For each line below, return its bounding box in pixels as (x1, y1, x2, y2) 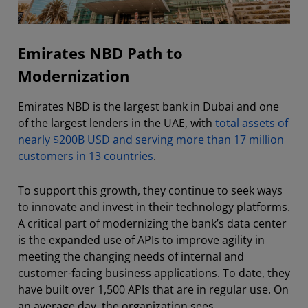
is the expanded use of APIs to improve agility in (18, 232, 265, 247)
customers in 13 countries (18, 148, 153, 164)
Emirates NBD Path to (18, 42, 183, 64)
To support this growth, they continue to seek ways (18, 182, 283, 198)
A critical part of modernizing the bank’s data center (18, 215, 287, 231)
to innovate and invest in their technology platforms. (18, 199, 290, 214)
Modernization (18, 65, 129, 87)
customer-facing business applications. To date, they (18, 265, 290, 280)
